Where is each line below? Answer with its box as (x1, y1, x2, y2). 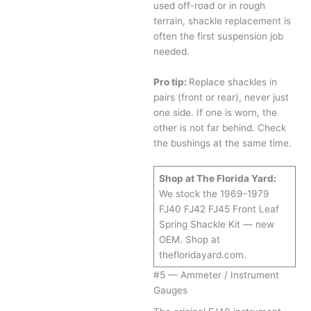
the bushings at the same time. (153, 137, 292, 149)
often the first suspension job (153, 31, 284, 42)
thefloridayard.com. (158, 249, 246, 260)
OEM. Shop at (158, 233, 220, 245)
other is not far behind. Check (153, 121, 287, 133)
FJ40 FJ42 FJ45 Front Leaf (158, 203, 279, 215)
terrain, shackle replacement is (153, 15, 292, 27)
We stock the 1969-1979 (158, 187, 269, 199)
